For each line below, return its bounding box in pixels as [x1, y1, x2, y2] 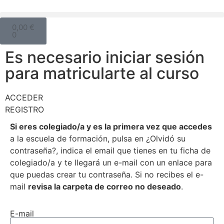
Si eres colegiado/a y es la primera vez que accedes [10, 121, 212, 131]
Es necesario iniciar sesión [5, 47, 204, 67]
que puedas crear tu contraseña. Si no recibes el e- [10, 169, 203, 179]
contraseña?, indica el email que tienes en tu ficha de [10, 145, 210, 155]
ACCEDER [5, 92, 43, 102]
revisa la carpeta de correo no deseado [28, 181, 181, 191]
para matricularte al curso [5, 63, 199, 83]
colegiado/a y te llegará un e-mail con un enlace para [10, 157, 212, 167]
